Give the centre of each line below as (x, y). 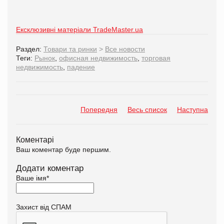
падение (81, 67)
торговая (156, 58)
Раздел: (30, 49)
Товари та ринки (70, 49)
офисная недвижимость (98, 58)
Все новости (125, 49)
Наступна (192, 110)
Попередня (99, 110)
